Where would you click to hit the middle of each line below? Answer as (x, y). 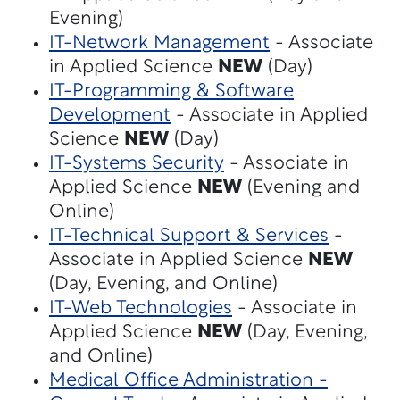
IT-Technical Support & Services (189, 236)
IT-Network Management (159, 43)
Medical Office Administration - (188, 381)
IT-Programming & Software (171, 92)
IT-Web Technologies (141, 308)
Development (110, 116)
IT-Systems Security (137, 164)
